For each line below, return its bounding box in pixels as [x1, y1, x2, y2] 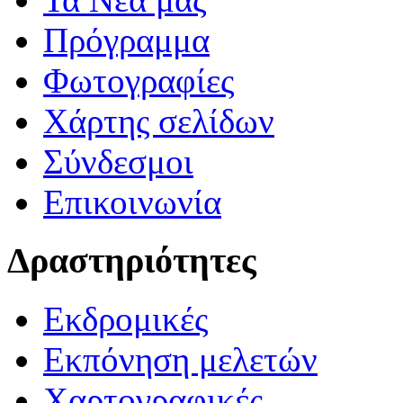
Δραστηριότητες [7, 240, 256, 282]
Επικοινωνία [43, 183, 221, 222]
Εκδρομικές [43, 299, 208, 338]
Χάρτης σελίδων [43, 102, 274, 141]
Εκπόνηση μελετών [43, 339, 318, 379]
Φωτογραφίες [43, 61, 234, 101]
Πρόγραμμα [43, 21, 210, 60]
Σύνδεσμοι [43, 142, 193, 182]
